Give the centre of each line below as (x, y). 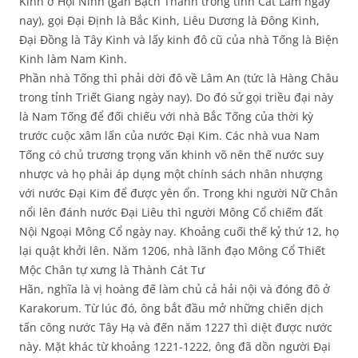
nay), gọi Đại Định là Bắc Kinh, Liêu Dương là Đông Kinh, (169, 21)
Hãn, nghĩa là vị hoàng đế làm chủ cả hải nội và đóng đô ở (175, 289)
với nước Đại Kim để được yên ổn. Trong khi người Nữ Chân (179, 193)
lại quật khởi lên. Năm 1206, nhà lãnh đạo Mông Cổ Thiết (172, 251)
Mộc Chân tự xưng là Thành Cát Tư (112, 270)
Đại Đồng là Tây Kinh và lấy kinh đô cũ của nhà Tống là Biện (179, 40)
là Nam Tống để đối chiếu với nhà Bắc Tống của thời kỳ (166, 117)
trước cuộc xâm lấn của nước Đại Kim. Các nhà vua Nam (169, 136)
